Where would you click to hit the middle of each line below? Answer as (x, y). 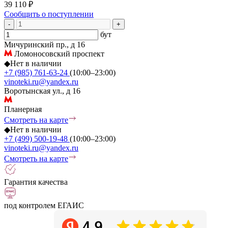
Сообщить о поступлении (49, 14)
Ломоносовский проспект (58, 53)
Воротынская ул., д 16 (42, 91)
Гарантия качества (36, 182)
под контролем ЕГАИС (44, 205)
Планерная (23, 109)
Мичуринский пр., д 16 (45, 44)
